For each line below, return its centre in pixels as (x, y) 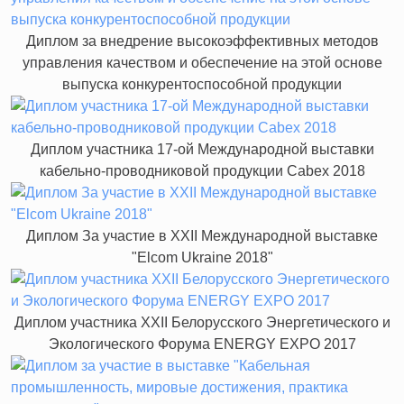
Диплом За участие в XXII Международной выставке (202, 235)
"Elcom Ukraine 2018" (202, 257)
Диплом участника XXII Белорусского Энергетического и (202, 322)
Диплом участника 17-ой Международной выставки (202, 149)
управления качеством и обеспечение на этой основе (202, 62)
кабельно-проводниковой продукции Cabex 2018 (202, 170)
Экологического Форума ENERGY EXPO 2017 (202, 344)
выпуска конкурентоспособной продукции (202, 84)
